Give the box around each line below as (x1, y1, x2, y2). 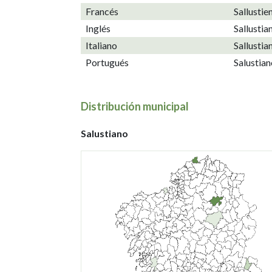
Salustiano (81, 127, 128, 140)
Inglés (86, 22, 110, 34)
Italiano (86, 39, 117, 51)
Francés (86, 5, 118, 17)
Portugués (86, 56, 129, 68)
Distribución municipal (81, 99, 189, 113)
